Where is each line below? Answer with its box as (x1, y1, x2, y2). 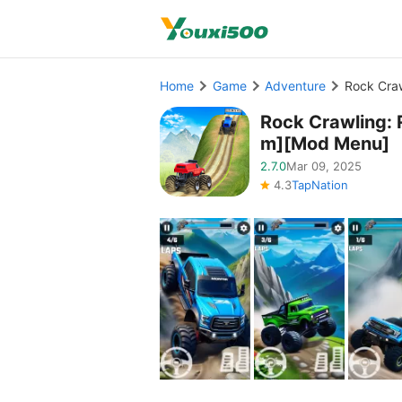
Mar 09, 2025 (286, 159, 362, 173)
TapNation (292, 178, 348, 192)
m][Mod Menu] (260, 133, 389, 154)
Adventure (265, 78, 326, 93)
